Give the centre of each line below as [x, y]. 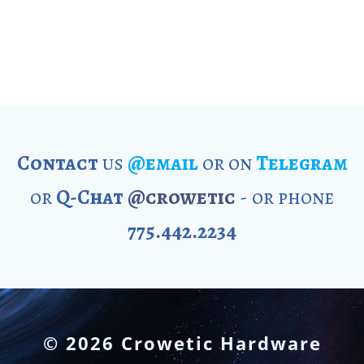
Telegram [301, 163]
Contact [57, 163]
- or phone [285, 197]
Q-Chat [89, 197]
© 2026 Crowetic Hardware [182, 343]
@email [162, 163]
